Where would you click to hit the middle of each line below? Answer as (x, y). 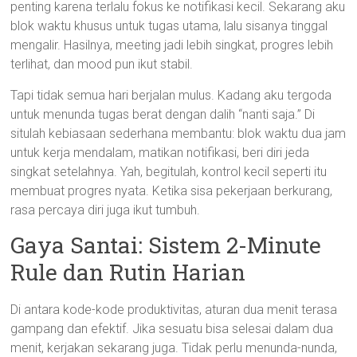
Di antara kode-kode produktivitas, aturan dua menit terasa (174, 310)
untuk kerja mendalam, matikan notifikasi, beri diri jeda (160, 153)
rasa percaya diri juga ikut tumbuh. (106, 210)
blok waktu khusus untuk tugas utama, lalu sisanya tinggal (169, 26)
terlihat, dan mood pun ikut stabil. (102, 64)
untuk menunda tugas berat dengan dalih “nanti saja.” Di (163, 114)
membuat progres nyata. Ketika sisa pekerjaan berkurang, (172, 191)
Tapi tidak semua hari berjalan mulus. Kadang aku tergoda (171, 95)
